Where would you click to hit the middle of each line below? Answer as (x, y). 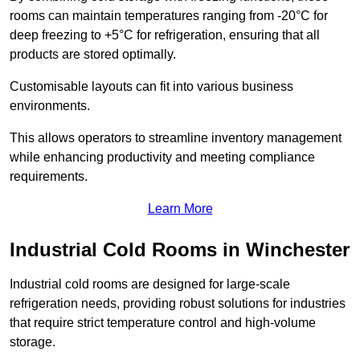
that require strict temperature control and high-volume (163, 323)
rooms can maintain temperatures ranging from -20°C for (169, 16)
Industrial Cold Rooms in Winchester (180, 250)
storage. (33, 342)
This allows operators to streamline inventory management (176, 138)
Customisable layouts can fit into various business (151, 87)
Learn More (180, 209)
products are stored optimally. (93, 55)
